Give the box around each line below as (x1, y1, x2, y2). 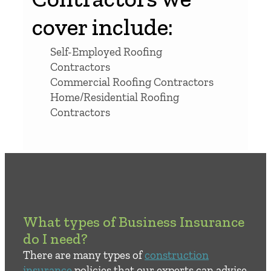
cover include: (32, 12, 173, 41)
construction (145, 247, 209, 262)
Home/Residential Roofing (50, 90, 179, 104)
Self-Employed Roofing (50, 44, 162, 59)
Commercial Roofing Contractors (50, 74, 214, 89)
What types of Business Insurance (23, 212, 244, 230)
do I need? (23, 229, 88, 247)
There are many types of (23, 247, 145, 262)
